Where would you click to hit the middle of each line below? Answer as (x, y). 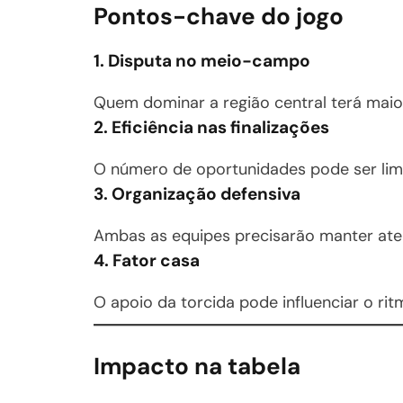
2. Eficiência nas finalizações (211, 127)
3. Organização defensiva (197, 193)
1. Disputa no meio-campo (202, 60)
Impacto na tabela (197, 366)
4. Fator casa (147, 260)
